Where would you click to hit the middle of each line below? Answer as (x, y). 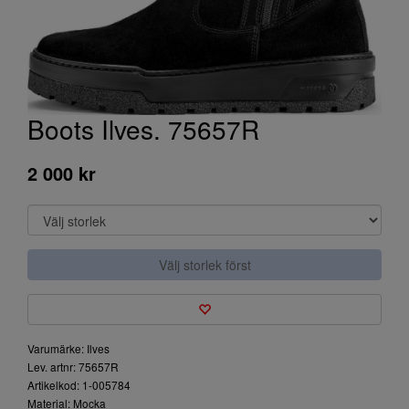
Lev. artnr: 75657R (73, 367)
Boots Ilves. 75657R (143, 129)
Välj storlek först (204, 265)
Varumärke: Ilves (68, 348)
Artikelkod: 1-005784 (79, 385)
